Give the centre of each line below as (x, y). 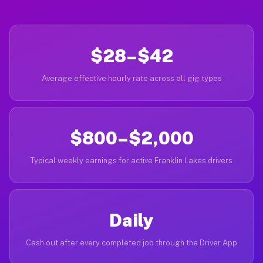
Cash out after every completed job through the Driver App (131, 243)
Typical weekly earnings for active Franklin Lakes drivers (131, 161)
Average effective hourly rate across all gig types (131, 78)
